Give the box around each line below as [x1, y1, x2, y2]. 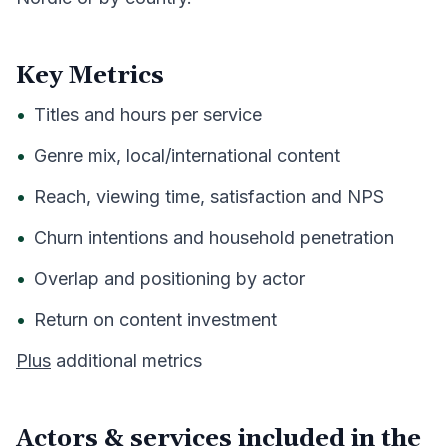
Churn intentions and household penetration [34, 227, 394, 248]
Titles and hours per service [34, 104, 262, 125]
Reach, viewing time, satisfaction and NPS [34, 186, 384, 207]
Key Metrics [16, 61, 164, 91]
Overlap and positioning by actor [34, 268, 305, 289]
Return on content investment [34, 309, 277, 330]
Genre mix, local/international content [34, 145, 340, 166]
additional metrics [51, 350, 202, 371]
